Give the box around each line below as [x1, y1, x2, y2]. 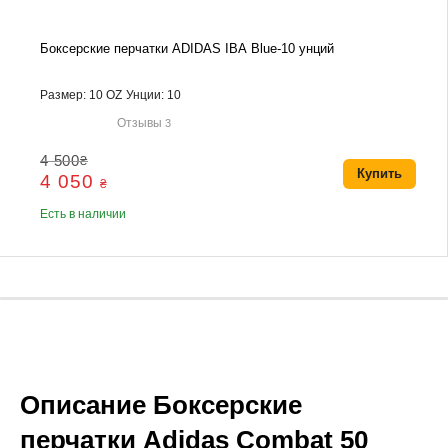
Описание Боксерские [20, 390, 302, 421]
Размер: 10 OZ [40, 88, 123, 103]
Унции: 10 [126, 88, 182, 103]
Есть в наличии [40, 207, 127, 222]
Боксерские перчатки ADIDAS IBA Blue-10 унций [40, 41, 335, 57]
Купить [356, 166, 402, 182]
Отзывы [117, 115, 166, 130]
